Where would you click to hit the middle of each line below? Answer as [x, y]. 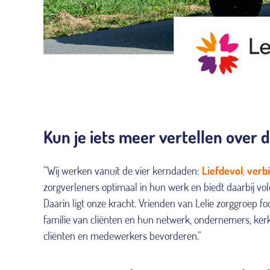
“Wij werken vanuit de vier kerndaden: [121, 170]
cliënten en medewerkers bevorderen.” [122, 235]
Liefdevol [222, 170]
